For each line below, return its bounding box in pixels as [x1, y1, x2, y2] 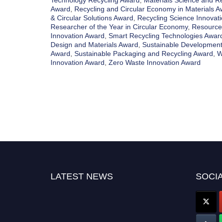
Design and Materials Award [51, 41, 138, 49]
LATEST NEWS [51, 171, 113, 182]
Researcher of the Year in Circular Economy [51, 23, 188, 31]
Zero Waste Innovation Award [109, 58, 201, 67]
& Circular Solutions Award [51, 14, 133, 22]
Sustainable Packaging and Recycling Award [74, 50, 213, 58]
